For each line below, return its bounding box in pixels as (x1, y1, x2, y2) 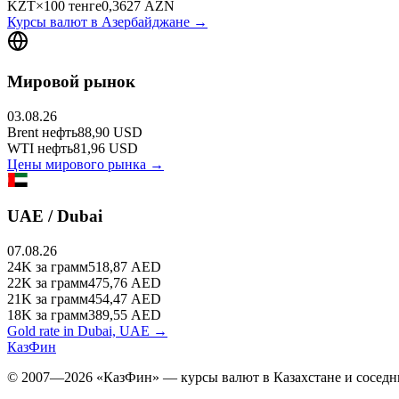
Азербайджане (102, 14, 190, 30)
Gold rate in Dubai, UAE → (7, 323, 167, 339)
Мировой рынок (7, 71, 135, 91)
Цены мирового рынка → (7, 156, 164, 172)
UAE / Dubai (7, 207, 102, 226)
